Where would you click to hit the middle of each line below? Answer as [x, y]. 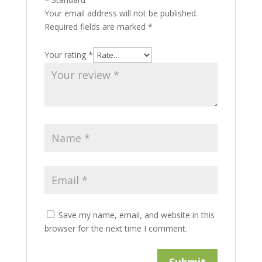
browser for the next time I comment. [116, 228]
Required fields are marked [96, 27]
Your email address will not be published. [121, 13]
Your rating [66, 55]
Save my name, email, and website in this [136, 215]
